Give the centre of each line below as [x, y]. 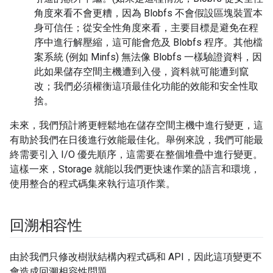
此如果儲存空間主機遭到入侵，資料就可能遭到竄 [141, 72]
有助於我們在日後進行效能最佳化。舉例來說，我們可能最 [136, 140]
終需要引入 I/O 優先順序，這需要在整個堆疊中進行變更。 [136, 155]
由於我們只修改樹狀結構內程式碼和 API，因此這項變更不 [136, 257]
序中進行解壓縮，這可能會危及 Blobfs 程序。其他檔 [148, 43]
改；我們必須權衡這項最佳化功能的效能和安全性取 [146, 87]
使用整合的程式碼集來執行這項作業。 [93, 184]
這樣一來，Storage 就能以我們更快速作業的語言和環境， [135, 169]
